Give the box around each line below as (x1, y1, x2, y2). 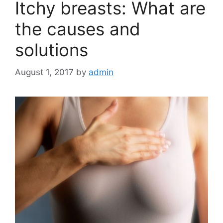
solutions (15, 39, 88, 61)
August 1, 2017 (15, 67, 74, 77)
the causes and (15, 18, 140, 40)
